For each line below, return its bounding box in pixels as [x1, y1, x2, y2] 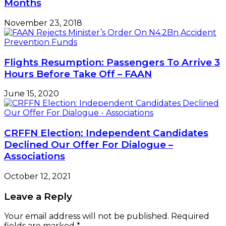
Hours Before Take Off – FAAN [4, 68, 152, 80]
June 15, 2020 [4, 89, 59, 99]
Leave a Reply [4, 190, 72, 202]
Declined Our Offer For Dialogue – [4, 139, 173, 151]
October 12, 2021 [4, 171, 71, 181]
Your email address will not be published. [4, 211, 169, 221]
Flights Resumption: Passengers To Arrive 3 [4, 56, 220, 68]
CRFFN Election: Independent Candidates [4, 127, 208, 139]
